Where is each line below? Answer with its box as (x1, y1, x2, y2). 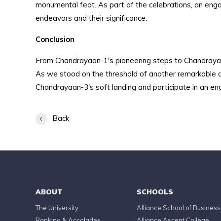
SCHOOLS (137, 187, 173, 196)
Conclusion (36, 35, 74, 44)
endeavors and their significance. (36, 13, 147, 23)
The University (36, 204, 78, 212)
